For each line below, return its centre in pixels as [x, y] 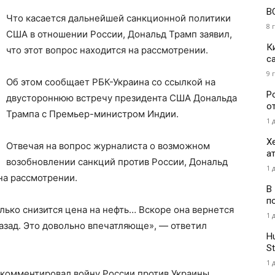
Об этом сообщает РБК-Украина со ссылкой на [111, 82]
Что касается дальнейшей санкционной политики [118, 18]
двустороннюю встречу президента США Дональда [122, 98]
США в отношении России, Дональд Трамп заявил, [119, 34]
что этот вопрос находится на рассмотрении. [107, 50]
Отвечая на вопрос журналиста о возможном [108, 146]
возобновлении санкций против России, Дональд [117, 162]
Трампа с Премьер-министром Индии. [92, 114]
